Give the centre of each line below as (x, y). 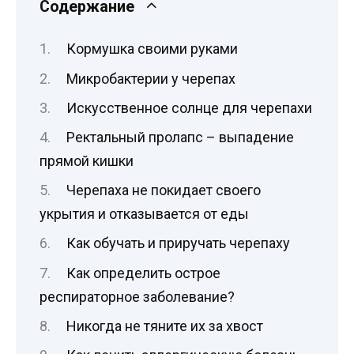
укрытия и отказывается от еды (144, 214)
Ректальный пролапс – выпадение (180, 137)
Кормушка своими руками (152, 49)
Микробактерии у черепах (151, 78)
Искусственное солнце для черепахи (189, 107)
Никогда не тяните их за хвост (164, 326)
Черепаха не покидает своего (163, 190)
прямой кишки (87, 161)
